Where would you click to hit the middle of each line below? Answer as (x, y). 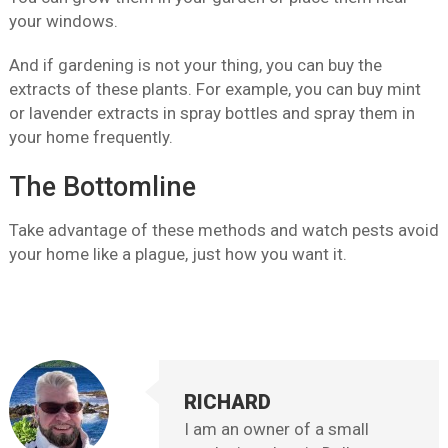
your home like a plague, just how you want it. (177, 254)
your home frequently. (90, 137)
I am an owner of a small (277, 429)
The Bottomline (102, 187)
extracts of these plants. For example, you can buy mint (214, 89)
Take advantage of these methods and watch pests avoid (223, 230)
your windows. (63, 21)
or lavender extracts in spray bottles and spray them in (211, 113)
